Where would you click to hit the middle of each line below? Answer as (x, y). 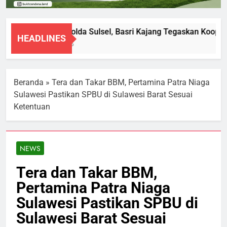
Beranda (29, 83)
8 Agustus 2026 (42, 44)
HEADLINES (42, 39)
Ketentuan (32, 107)
